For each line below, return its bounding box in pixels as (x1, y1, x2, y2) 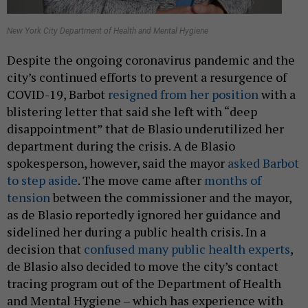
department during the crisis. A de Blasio (7, 137, 235, 155)
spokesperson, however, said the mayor (7, 155, 228, 172)
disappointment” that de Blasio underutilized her (7, 120, 284, 137)
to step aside (7, 172, 78, 189)
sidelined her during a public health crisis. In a (7, 223, 266, 241)
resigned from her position (108, 86, 258, 103)
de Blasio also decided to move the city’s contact (7, 258, 278, 275)
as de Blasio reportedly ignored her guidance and (7, 206, 280, 223)
